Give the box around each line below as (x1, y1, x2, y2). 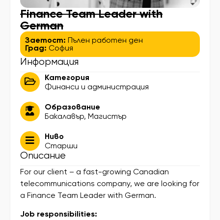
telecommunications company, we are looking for (20, 178, 199, 188)
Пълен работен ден (68, 35, 143, 45)
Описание (20, 149, 66, 161)
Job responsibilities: (20, 209, 99, 219)
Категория (45, 72, 89, 82)
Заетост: (25, 35, 66, 45)
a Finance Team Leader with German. (20, 190, 156, 200)
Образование (45, 102, 100, 111)
